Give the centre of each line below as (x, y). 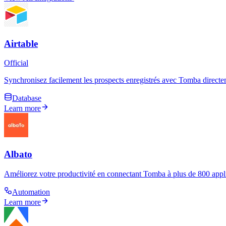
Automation (31, 192)
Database (27, 98)
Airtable (21, 43)
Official (16, 63)
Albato (18, 154)
